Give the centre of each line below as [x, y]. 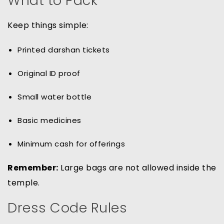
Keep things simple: [48, 25]
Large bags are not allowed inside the [137, 168]
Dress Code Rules [67, 208]
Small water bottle [54, 97]
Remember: [33, 168]
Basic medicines [49, 120]
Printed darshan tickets [64, 50]
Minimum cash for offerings [71, 144]
